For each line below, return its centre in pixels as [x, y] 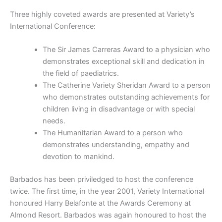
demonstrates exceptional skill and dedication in [123, 62]
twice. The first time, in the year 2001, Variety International [107, 192]
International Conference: [53, 27]
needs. [54, 121]
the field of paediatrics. [81, 74]
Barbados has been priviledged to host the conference [102, 180]
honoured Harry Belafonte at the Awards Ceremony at [100, 203]
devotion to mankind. [78, 157]
